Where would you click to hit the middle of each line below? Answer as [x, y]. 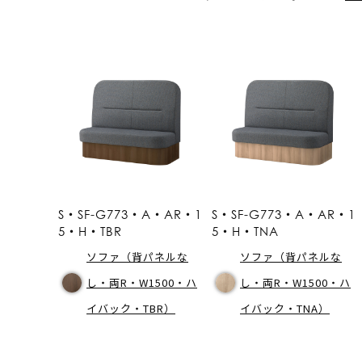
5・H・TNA [245, 231]
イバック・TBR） [131, 308]
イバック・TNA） [285, 308]
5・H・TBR [90, 231]
